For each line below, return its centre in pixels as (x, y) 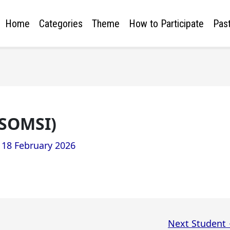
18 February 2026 (39, 145)
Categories (61, 23)
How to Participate (166, 23)
